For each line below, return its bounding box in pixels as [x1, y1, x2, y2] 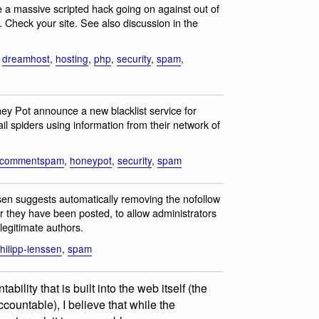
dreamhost [2, 51, 50, 66]
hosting [56, 51, 88, 66]
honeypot [70, 153, 112, 168]
